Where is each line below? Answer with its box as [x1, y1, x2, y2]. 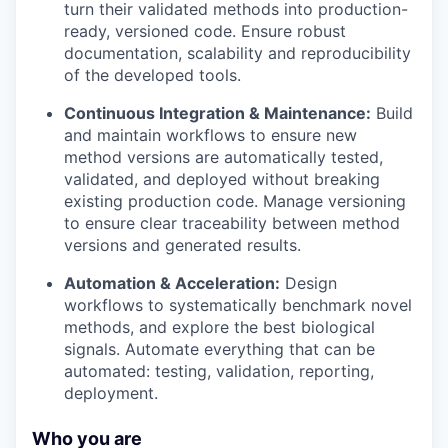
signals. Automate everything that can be [64, 339, 375, 360]
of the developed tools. [64, 65, 241, 86]
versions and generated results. [64, 235, 301, 256]
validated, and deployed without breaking [64, 169, 380, 190]
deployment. [64, 383, 158, 404]
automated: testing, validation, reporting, [64, 361, 374, 382]
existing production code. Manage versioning [64, 191, 406, 212]
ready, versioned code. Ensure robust [64, 21, 346, 42]
